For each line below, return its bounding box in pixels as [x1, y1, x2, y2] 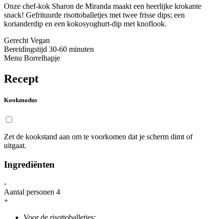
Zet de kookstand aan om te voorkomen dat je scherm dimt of [4, 132, 193, 141]
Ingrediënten [4, 159, 55, 170]
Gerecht [4, 36, 28, 44]
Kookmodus [4, 96, 37, 104]
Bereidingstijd [4, 44, 47, 53]
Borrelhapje [24, 53, 60, 62]
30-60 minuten [49, 44, 94, 53]
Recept [4, 72, 39, 85]
